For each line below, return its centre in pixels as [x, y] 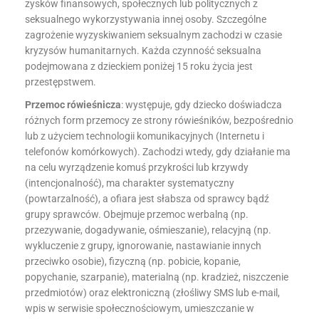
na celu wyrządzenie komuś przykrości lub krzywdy [137, 167]
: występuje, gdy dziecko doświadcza [202, 105]
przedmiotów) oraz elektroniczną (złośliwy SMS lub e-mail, [152, 293]
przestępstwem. [61, 82]
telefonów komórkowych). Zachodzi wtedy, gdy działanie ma [158, 152]
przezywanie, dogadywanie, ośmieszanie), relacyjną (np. [148, 230]
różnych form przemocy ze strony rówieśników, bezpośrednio [159, 120]
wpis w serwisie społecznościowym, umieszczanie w [140, 308]
